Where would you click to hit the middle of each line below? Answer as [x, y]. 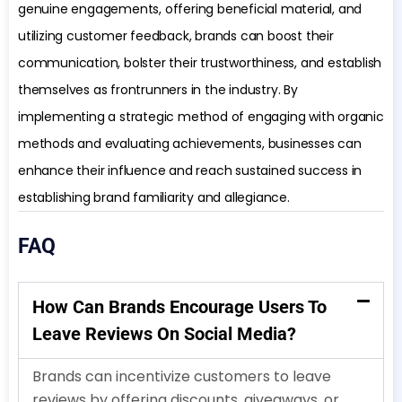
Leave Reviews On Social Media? [164, 333]
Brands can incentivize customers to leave [182, 376]
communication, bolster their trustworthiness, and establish [200, 62]
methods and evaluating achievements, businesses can [190, 143]
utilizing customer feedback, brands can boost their [176, 35]
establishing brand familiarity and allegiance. [154, 197]
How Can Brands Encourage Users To [179, 306]
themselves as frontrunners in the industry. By [158, 89]
